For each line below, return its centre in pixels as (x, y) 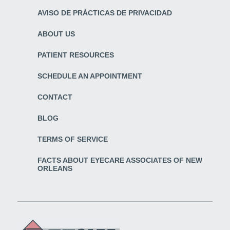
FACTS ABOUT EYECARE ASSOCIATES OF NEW (120, 160)
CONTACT (55, 97)
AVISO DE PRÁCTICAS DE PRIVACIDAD (104, 13)
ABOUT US (56, 34)
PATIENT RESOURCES (75, 55)
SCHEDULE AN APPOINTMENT (90, 76)
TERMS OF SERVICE (72, 139)
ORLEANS (55, 169)
